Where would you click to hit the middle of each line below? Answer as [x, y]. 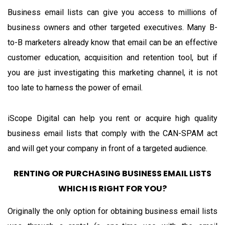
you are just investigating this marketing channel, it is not [113, 72]
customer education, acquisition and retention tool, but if [113, 57]
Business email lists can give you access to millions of [113, 12]
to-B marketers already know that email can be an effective [113, 42]
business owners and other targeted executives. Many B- [113, 27]
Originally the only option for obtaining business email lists [113, 211]
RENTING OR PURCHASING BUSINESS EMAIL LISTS [113, 173]
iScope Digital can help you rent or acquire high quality [113, 118]
